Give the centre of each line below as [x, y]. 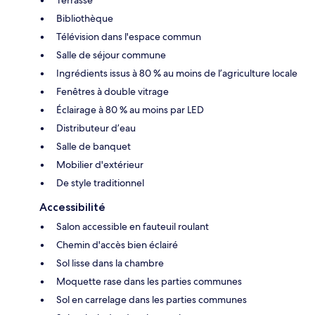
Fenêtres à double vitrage [112, 92]
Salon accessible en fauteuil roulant [133, 227]
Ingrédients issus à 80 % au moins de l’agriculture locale [177, 73]
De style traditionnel [100, 183]
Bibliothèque [85, 19]
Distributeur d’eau [96, 128]
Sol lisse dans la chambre [110, 263]
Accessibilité [72, 207]
